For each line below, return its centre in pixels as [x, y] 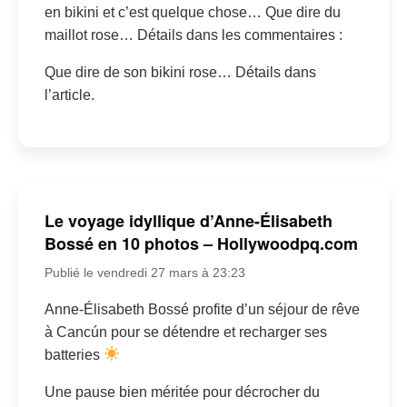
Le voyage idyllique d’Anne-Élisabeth [188, 220]
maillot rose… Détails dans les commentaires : [193, 35]
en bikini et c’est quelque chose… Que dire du [192, 12]
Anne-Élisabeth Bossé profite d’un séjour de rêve [202, 309]
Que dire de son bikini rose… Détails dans [180, 72]
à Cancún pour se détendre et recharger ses [185, 332]
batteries [74, 354]
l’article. [69, 94]
